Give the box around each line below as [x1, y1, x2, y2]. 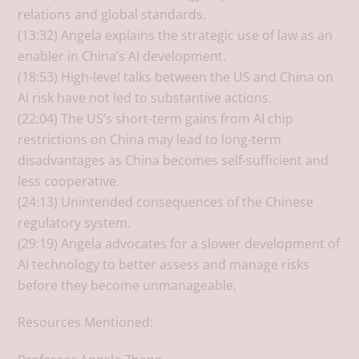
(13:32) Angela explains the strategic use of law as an [18, 26, 333, 44]
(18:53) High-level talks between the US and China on [18, 67, 334, 86]
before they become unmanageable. [18, 276, 237, 294]
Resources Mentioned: [18, 313, 154, 332]
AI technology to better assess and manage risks [18, 255, 310, 273]
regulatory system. [18, 213, 131, 232]
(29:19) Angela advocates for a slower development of [18, 234, 341, 252]
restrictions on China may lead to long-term [18, 130, 282, 148]
